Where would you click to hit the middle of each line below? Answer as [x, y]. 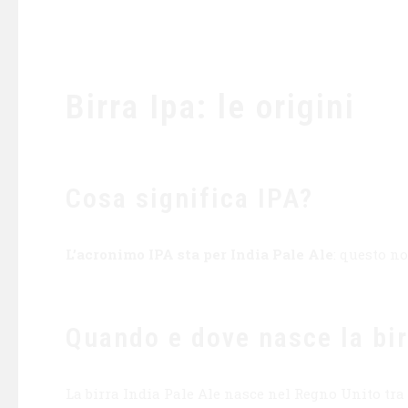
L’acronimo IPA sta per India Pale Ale [199, 255]
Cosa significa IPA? [189, 199]
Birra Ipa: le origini [210, 107]
